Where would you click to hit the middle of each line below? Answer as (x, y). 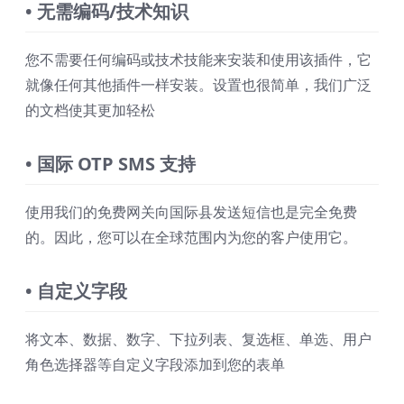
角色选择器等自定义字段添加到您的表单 (155, 365)
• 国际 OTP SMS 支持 (110, 164)
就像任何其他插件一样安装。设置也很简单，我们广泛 (198, 85)
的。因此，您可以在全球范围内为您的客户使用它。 (191, 238)
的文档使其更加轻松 (90, 110)
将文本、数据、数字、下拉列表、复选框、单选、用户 (198, 340)
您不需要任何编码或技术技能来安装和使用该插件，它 (198, 60)
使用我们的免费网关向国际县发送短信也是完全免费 (191, 212)
